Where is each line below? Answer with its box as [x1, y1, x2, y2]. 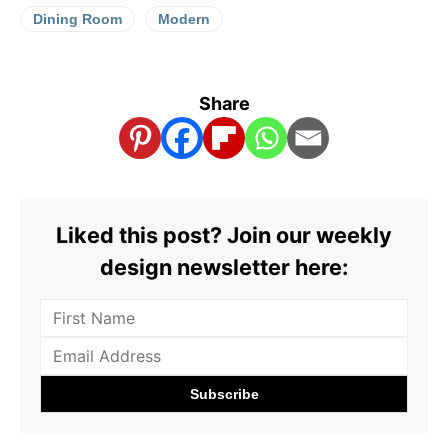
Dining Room [33, 10, 122, 27]
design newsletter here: [100, 253, 348, 280]
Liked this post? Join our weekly [56, 221, 392, 248]
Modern [158, 10, 210, 27]
